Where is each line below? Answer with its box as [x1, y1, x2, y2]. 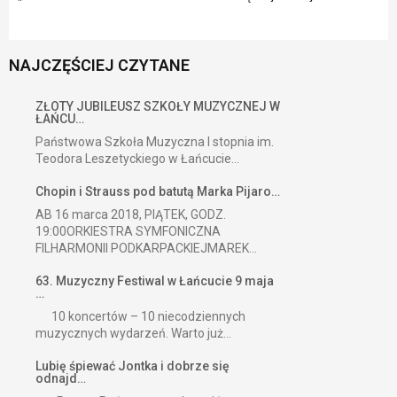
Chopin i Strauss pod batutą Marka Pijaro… [35, 184, 280, 199]
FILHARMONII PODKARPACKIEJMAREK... [35, 241, 257, 256]
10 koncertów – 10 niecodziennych [35, 309, 245, 324]
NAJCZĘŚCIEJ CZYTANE [9, 56, 190, 75]
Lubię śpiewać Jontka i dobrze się [35, 359, 230, 374]
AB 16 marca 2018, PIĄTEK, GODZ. [35, 207, 226, 222]
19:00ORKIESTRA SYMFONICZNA [35, 224, 221, 239]
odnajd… [35, 371, 86, 386]
